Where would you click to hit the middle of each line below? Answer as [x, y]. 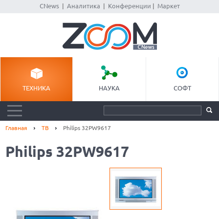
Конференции [129, 6]
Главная [17, 128]
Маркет [168, 6]
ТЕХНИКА [37, 88]
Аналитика [83, 6]
